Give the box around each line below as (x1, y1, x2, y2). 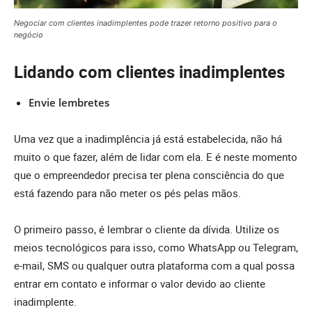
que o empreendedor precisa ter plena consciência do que (14, 168, 284, 182)
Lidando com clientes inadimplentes (14, 61, 285, 84)
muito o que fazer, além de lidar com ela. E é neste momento (14, 150, 297, 164)
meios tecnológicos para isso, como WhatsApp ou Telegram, (14, 240, 298, 255)
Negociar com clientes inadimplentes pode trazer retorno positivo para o (14, 18, 277, 29)
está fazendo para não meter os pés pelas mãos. (14, 186, 244, 201)
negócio (14, 30, 43, 40)
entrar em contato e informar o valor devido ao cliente (14, 276, 265, 291)
